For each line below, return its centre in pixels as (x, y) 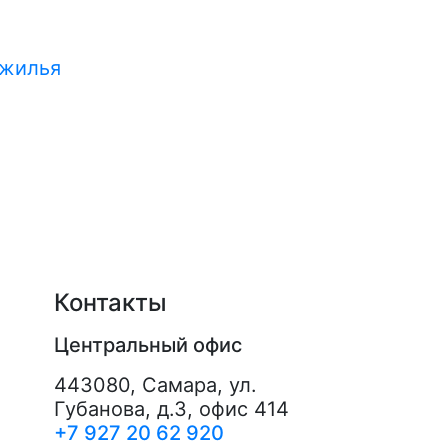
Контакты (110, 302)
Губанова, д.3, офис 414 (171, 409)
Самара (179, 385)
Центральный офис (147, 345)
